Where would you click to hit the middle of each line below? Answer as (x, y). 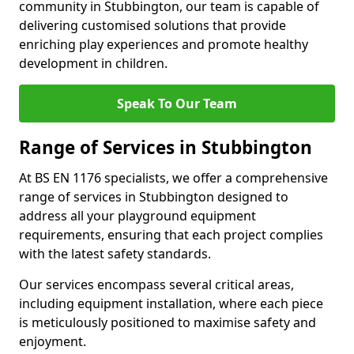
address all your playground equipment (137, 216)
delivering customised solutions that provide (153, 25)
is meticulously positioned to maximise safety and (168, 322)
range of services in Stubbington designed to (154, 197)
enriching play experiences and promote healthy (164, 44)
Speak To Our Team (177, 104)
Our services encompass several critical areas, (156, 284)
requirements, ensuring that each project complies (171, 235)
